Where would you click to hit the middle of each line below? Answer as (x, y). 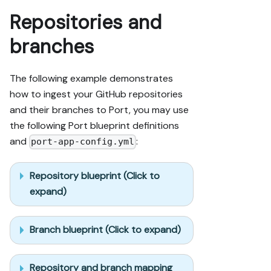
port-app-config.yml (83, 142)
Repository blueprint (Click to (95, 176)
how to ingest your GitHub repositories (96, 94)
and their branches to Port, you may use (99, 110)
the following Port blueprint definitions (94, 126)
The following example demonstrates (91, 79)
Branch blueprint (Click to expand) (105, 230)
